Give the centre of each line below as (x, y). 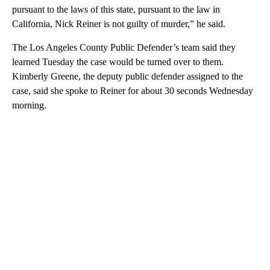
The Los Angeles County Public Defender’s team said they (124, 48)
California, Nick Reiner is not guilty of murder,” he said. (119, 24)
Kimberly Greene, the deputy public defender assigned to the (127, 77)
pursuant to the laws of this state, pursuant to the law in (116, 10)
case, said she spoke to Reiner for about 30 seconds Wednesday (133, 91)
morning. (29, 105)
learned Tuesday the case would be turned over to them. (118, 62)
